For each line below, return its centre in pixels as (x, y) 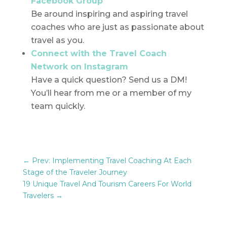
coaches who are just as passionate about (117, 27)
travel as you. (57, 40)
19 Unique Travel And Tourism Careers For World (107, 184)
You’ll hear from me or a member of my (111, 93)
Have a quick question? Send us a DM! (109, 80)
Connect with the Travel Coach (99, 53)
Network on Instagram (79, 66)
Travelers (38, 195)
